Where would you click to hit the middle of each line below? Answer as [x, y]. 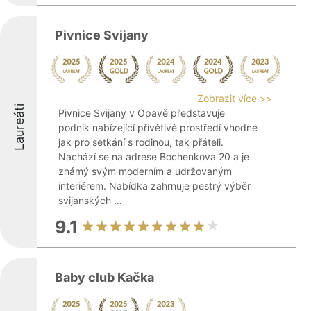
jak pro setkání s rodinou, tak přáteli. [141, 142]
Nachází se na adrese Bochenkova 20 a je [154, 157]
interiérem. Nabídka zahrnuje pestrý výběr [154, 186]
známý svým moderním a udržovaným [145, 171]
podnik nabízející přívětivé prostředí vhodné [158, 127]
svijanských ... [90, 200]
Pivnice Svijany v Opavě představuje [142, 113]
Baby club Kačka [104, 277]
